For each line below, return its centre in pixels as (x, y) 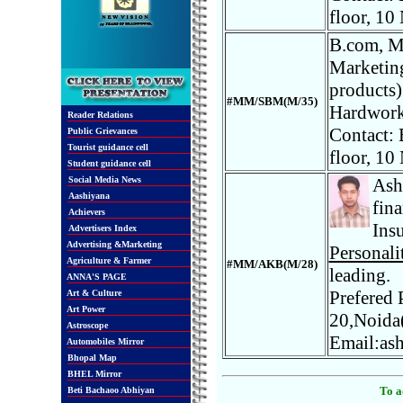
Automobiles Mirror (104, 341)
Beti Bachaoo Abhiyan (109, 390)
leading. (359, 275)
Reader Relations (99, 115)
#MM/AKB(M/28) (272, 264)
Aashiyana (89, 196)
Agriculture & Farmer (107, 260)
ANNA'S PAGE (95, 277)
